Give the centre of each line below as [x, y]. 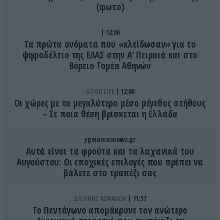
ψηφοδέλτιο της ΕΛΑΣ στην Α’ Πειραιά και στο [110, 55]
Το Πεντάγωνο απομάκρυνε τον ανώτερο [110, 210]
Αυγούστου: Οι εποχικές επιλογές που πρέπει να [110, 162]
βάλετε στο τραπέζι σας [110, 173]
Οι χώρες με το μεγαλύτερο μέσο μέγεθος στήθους [110, 103]
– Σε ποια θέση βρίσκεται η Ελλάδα [110, 114]
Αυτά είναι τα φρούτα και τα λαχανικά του [110, 151]
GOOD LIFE [101, 91]
